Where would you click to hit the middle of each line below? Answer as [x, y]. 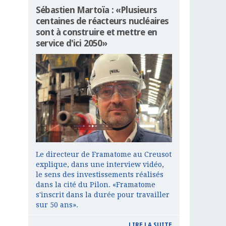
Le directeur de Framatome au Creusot [104, 155]
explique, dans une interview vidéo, [100, 165]
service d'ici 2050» [71, 43]
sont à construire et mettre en [96, 32]
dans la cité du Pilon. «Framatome [96, 185]
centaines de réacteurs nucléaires [102, 21]
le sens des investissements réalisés [100, 175]
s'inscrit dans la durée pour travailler [103, 195]
